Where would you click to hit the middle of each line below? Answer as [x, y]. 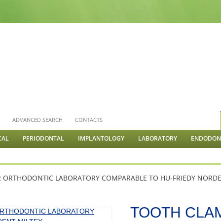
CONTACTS [89, 120]
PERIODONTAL [44, 138]
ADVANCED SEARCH [38, 120]
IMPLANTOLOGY [101, 138]
